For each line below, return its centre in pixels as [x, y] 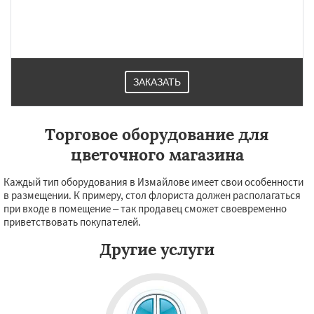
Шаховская [45, 27]
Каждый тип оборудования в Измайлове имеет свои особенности [153, 182]
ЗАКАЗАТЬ [157, 82]
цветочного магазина [157, 155]
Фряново [40, 13]
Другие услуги [157, 249]
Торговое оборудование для [157, 134]
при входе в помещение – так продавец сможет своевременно [145, 209]
